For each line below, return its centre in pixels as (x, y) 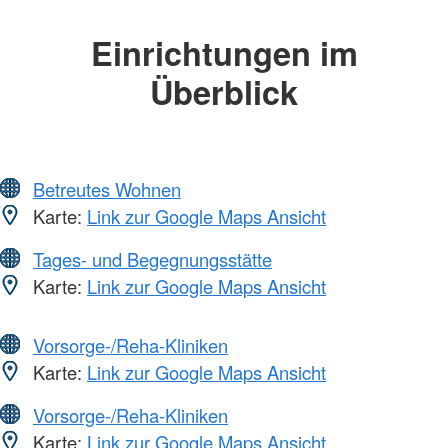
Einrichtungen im (224, 53)
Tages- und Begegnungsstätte (152, 258)
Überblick (224, 92)
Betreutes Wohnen (107, 188)
